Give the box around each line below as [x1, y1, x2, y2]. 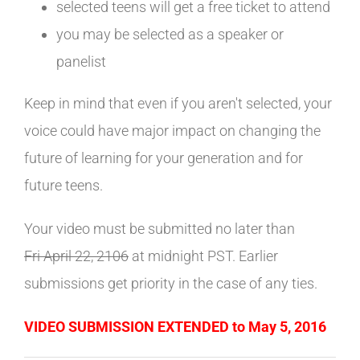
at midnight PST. [129, 247, 235, 264]
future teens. [24, 177, 103, 194]
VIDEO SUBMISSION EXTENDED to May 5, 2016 [24, 318, 326, 335]
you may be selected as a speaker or [56, 26, 284, 43]
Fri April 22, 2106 [24, 247, 129, 264]
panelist [56, 53, 106, 70]
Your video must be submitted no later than [24, 220, 295, 237]
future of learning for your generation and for [24, 149, 303, 166]
